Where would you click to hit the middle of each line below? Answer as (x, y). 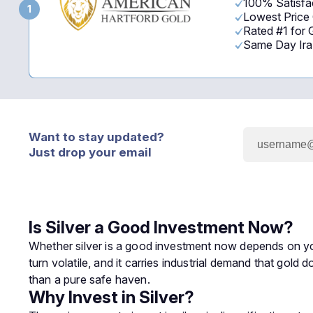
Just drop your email (90, 152)
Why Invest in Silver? (111, 297)
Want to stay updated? (96, 137)
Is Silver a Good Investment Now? (161, 227)
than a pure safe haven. (89, 279)
